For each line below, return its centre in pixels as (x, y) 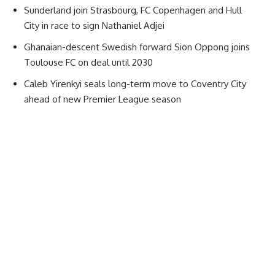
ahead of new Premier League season (103, 99)
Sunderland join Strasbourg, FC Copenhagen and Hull (133, 10)
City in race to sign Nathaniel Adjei (94, 26)
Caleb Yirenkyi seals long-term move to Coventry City (135, 84)
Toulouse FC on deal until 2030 (88, 63)
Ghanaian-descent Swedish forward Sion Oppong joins (137, 47)
